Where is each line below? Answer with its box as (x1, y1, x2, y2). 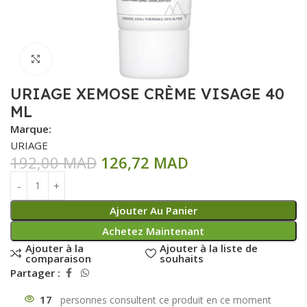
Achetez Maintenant (102, 223, 205, 238)
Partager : (10, 266, 60, 280)
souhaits (160, 251, 204, 265)
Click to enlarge (51, 53, 125, 66)
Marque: (10, 121, 51, 136)
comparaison (25, 251, 91, 265)
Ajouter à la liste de (160, 241, 258, 255)
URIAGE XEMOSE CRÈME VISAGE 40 (10, 84, 284, 103)
